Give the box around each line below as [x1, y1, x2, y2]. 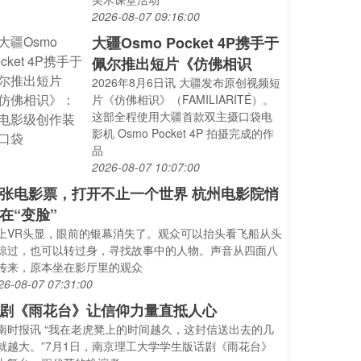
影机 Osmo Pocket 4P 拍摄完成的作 [92, 125, 275, 141]
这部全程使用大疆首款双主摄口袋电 [92, 108, 273, 124]
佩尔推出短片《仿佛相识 [92, 53, 252, 74]
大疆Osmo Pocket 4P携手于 [92, 32, 280, 53]
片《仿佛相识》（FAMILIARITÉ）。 [92, 91, 275, 107]
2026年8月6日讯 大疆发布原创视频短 [92, 74, 281, 90]
